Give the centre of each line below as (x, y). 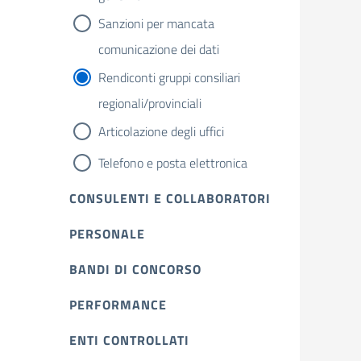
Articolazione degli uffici (161, 131)
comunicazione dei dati (159, 49)
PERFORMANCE (118, 305)
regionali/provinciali (150, 103)
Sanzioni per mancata (156, 23)
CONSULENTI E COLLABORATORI (170, 198)
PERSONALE (107, 234)
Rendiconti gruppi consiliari (169, 77)
